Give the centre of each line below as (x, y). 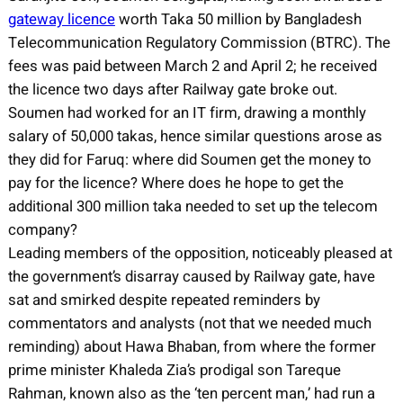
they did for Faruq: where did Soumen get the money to (189, 159)
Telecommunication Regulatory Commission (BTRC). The (199, 42)
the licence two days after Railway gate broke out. (172, 89)
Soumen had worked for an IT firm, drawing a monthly (187, 112)
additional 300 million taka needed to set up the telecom (193, 206)
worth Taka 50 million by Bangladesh (238, 19)
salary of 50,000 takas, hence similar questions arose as (195, 136)
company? (42, 229)
